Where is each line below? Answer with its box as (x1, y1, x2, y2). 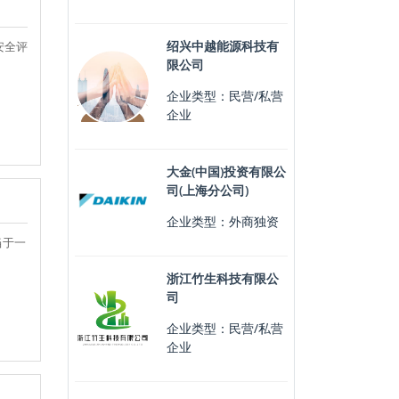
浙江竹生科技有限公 (166, 270, 279, 287)
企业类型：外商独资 (166, 213, 279, 230)
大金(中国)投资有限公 (166, 163, 286, 180)
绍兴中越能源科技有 (166, 37, 279, 54)
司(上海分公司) (166, 182, 248, 199)
